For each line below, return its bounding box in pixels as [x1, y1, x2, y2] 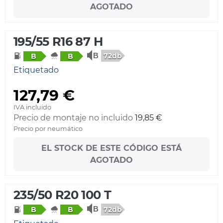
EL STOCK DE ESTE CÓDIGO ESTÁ [41, 143, 182, 153]
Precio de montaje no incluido [13, 113, 133, 123]
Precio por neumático [13, 125, 83, 133]
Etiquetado [13, 65, 59, 75]
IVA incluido [13, 104, 51, 111]
